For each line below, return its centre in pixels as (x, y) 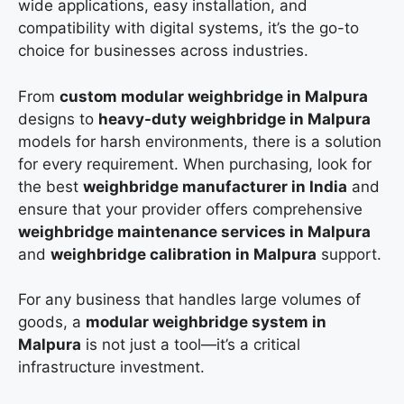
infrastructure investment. (111, 367)
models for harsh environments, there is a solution (200, 141)
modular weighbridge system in (206, 322)
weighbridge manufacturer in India (215, 186)
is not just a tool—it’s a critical (191, 345)
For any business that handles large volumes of (189, 300)
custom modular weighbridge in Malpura (214, 96)
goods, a (52, 322)
